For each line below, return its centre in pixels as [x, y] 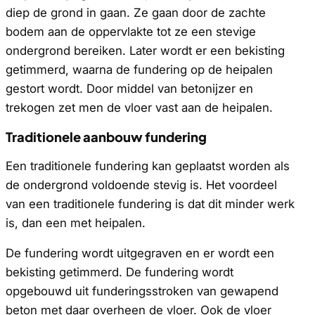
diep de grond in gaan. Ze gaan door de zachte [136, 12]
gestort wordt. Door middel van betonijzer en [129, 88]
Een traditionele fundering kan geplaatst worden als [148, 166]
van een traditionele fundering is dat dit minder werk [150, 204]
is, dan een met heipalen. [76, 223]
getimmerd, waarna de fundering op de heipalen [139, 69]
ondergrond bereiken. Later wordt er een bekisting [145, 50]
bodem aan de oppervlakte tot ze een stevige [131, 31]
